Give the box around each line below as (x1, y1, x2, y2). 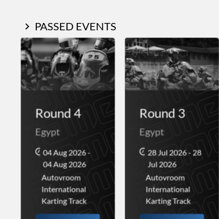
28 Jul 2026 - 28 (148, 148, 202, 157)
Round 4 (35, 105, 81, 121)
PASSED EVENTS (35, 20, 116, 33)
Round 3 (139, 105, 186, 121)
